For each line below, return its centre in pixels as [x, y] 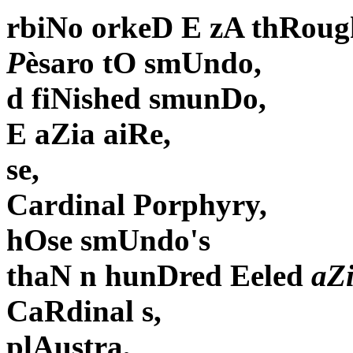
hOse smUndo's [108, 240]
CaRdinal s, [84, 311]
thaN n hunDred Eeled [159, 276]
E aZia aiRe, [89, 134]
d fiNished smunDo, [136, 98]
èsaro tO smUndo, [143, 63]
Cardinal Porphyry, [137, 205]
